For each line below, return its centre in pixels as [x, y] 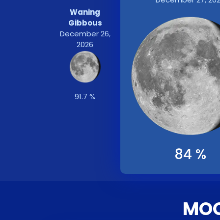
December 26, [85, 34]
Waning [85, 12]
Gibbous [85, 23]
